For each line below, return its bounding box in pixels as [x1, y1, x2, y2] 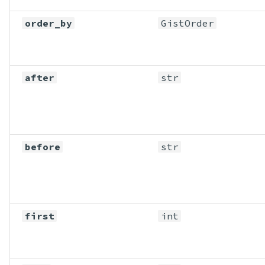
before [24, 140, 60, 153]
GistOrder [160, 17, 214, 29]
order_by [24, 17, 72, 29]
